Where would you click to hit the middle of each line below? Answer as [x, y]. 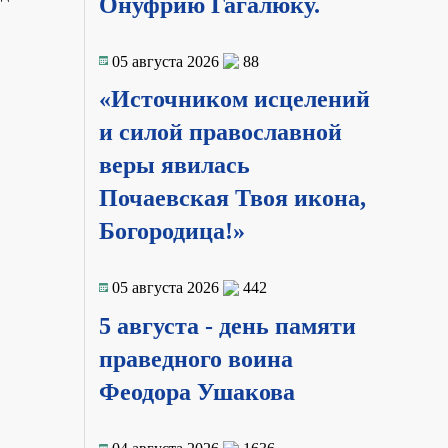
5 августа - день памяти [227, 326]
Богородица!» [171, 231]
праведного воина [195, 359]
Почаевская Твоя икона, [232, 198]
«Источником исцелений [234, 99]
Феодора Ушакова [196, 392]
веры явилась [174, 165]
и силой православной [220, 132]
